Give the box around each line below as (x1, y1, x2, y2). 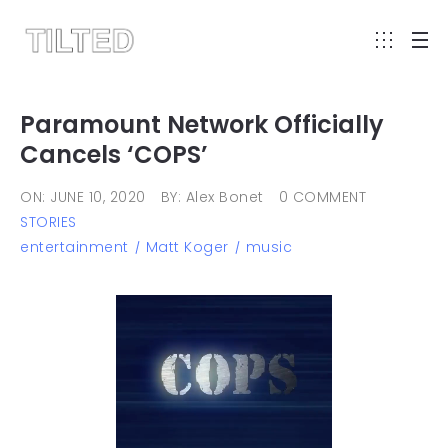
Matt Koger (145, 237, 229, 257)
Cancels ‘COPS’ (20, 138, 208, 171)
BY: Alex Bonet (160, 187, 264, 207)
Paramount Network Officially (20, 108, 384, 141)
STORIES (20, 212, 77, 232)
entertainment (20, 237, 129, 257)
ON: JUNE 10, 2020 (20, 187, 146, 207)
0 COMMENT (278, 187, 366, 207)
